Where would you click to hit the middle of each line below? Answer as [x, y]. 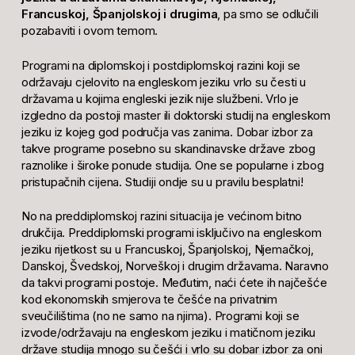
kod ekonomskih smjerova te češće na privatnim [149, 300]
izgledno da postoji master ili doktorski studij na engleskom [176, 115]
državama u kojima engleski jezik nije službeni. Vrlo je [160, 98]
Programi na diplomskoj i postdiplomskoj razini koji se [161, 65]
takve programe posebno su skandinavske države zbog [168, 148]
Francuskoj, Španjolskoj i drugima [119, 14]
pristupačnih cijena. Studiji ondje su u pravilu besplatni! [162, 181]
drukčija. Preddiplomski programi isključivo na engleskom [171, 233]
